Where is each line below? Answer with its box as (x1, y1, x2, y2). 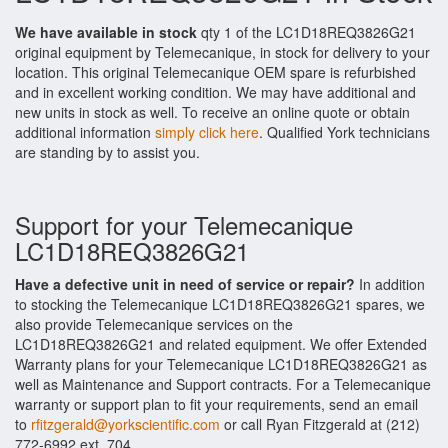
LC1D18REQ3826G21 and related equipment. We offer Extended (15, 334, 427, 354)
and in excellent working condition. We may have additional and (15, 82, 416, 102)
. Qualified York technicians (259, 122, 430, 142)
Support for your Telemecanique (15, 207, 353, 242)
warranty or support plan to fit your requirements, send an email (15, 394, 418, 414)
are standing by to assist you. (15, 142, 200, 162)
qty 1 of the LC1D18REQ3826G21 (197, 22, 416, 42)
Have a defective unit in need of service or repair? (15, 274, 355, 294)
